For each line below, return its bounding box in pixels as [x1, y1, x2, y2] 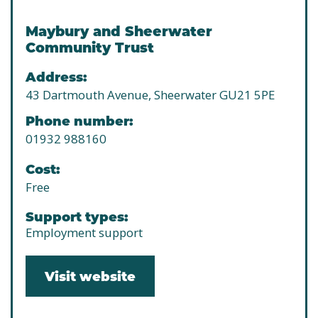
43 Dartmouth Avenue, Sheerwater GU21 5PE [26, 87, 275, 104]
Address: [26, 67, 87, 86]
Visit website [45, 267, 136, 285]
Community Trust [26, 38, 154, 57]
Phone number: [26, 111, 133, 130]
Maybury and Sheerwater [26, 21, 212, 40]
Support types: [26, 207, 128, 226]
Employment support [26, 224, 143, 241]
